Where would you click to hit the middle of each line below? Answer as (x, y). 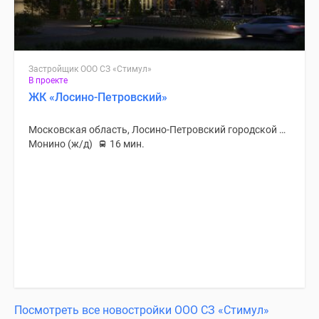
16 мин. (127, 144)
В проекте (48, 80)
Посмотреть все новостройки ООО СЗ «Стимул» (142, 310)
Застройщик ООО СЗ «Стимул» (90, 69)
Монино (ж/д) (61, 144)
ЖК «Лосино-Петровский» (98, 97)
